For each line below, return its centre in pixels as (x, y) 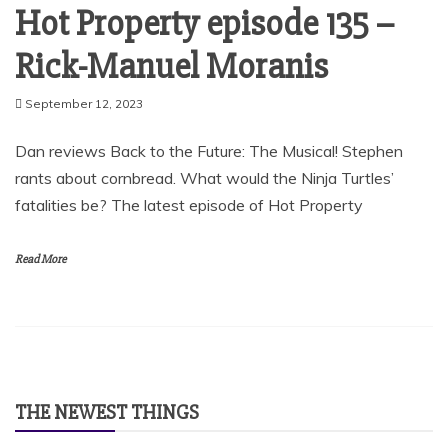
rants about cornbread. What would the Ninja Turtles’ (204, 177)
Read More (40, 259)
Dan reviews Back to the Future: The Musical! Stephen (209, 150)
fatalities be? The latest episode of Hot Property (189, 204)
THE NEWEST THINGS (107, 412)
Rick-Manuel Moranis (171, 66)
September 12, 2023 (84, 103)
